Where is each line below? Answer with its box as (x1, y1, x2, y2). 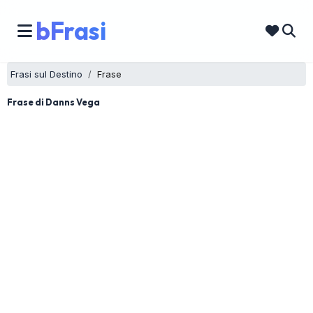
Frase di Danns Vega (7, 96, 100, 108)
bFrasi (36, 15, 105, 46)
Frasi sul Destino (10, 68, 82, 80)
